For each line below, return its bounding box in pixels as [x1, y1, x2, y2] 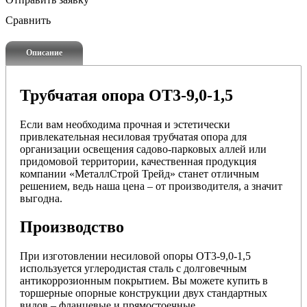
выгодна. [20, 192, 62, 204]
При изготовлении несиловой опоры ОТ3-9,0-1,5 [20, 250, 251, 262]
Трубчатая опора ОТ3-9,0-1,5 [20, 86, 233, 104]
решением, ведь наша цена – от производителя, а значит [20, 180, 282, 192]
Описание [26, 47, 62, 58]
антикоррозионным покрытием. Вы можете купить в [20, 275, 268, 287]
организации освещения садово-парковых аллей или [20, 143, 267, 155]
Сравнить [5, 14, 51, 27]
